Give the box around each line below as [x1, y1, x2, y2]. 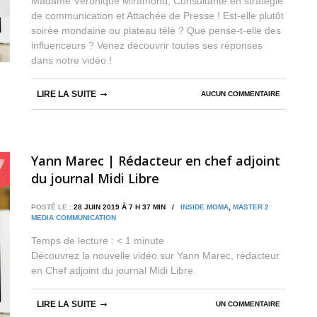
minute [134, 234, 164, 246]
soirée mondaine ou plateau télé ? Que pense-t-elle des [31, 24, 281, 36]
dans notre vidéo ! [31, 54, 112, 66]
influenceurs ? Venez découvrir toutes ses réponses [31, 39, 263, 51]
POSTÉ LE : [31, 202, 71, 211]
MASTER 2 [233, 202, 269, 211]
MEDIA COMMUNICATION [31, 213, 116, 221]
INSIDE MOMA [180, 202, 229, 211]
